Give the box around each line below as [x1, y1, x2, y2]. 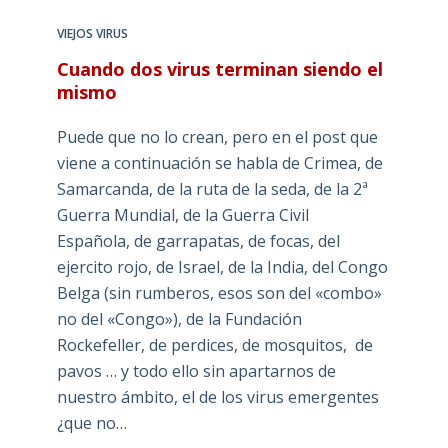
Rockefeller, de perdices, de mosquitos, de [56, 333, 373, 356]
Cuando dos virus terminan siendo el [56, 56, 383, 81]
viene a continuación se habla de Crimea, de [56, 151, 383, 174]
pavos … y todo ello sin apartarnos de [56, 359, 336, 382]
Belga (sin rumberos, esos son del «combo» [56, 281, 382, 304]
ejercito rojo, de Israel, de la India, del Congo [56, 255, 388, 278]
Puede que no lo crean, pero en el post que [56, 125, 378, 148]
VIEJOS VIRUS [56, 24, 128, 42]
